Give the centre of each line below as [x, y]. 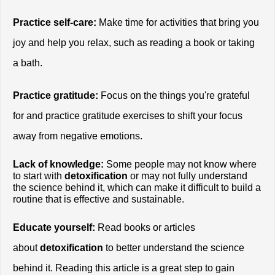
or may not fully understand [188, 176]
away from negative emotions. [78, 136]
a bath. [28, 63]
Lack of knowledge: [58, 165]
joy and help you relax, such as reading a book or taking [134, 43]
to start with [37, 176]
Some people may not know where [180, 165]
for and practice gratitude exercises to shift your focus [128, 116]
